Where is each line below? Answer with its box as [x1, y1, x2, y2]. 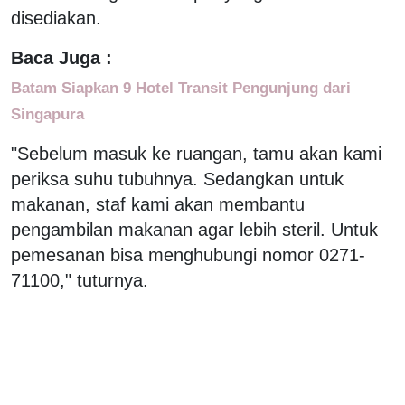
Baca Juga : [11, 47, 112, 68]
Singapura [11, 104, 84, 123]
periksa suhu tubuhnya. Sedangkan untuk [11, 168, 344, 189]
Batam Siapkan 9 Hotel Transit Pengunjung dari [11, 78, 351, 97]
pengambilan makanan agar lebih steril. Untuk [11, 219, 378, 240]
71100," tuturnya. [11, 269, 148, 290]
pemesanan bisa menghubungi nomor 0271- [11, 244, 365, 265]
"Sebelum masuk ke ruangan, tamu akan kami [11, 143, 381, 164]
